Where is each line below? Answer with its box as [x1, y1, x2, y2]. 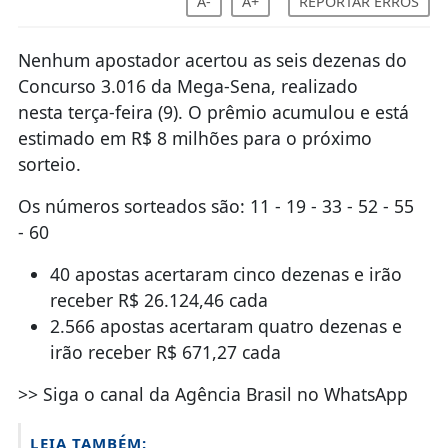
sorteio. [17, 151, 81, 176]
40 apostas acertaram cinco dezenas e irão [49, 261, 402, 286]
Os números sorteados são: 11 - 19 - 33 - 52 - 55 [17, 193, 414, 218]
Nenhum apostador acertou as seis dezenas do [17, 47, 407, 72]
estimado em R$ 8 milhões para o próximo [17, 125, 372, 150]
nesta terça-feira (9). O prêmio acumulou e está [17, 99, 409, 124]
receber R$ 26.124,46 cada [49, 287, 268, 312]
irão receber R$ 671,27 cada [49, 339, 281, 364]
